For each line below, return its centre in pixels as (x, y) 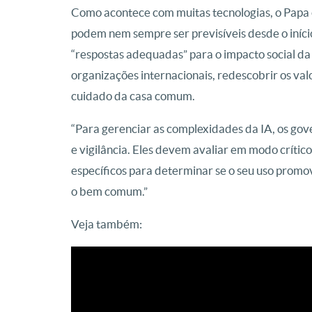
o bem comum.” (109, 192)
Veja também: (107, 224)
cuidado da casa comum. (133, 96)
